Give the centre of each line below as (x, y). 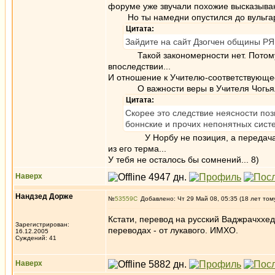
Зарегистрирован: (42, 224)
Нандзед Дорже (44, 196)
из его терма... (137, 149)
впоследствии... (139, 66)
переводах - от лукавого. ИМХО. (173, 230)
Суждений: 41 (36, 238)
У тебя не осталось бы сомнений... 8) (184, 160)
